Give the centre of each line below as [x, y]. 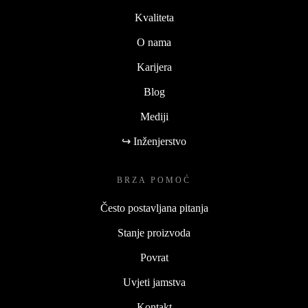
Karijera [154, 67]
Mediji [154, 116]
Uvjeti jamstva [154, 282]
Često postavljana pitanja [154, 208]
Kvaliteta [154, 17]
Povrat [154, 257]
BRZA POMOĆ [154, 180]
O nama [154, 42]
